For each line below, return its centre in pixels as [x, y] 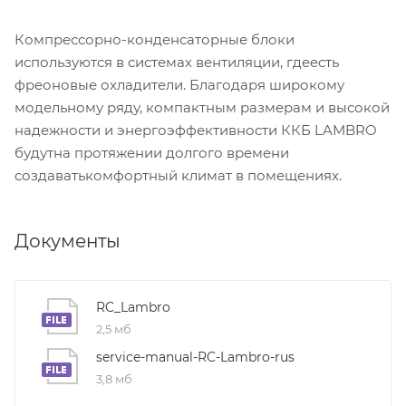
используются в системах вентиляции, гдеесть [177, 62]
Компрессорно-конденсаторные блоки [155, 39]
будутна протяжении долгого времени [152, 152]
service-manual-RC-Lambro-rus [195, 357]
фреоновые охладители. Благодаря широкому [179, 84]
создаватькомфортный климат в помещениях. [178, 175]
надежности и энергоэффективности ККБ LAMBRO [196, 130]
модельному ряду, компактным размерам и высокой [202, 107]
